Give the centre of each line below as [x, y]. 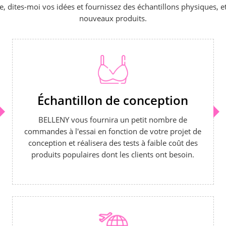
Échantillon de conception [113, 100]
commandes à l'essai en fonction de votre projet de [113, 131]
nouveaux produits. [113, 18]
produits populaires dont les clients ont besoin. [113, 155]
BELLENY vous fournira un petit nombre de [113, 120]
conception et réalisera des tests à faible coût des [113, 143]
